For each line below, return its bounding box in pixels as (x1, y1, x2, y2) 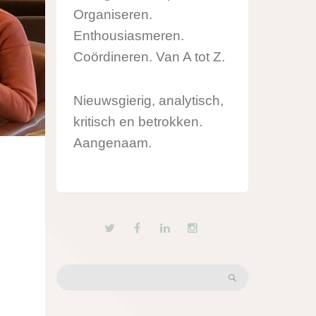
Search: (56, 266, 95, 279)
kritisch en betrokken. (73, 114, 202, 129)
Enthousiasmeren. (73, 28, 184, 44)
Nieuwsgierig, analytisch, (73, 92, 224, 108)
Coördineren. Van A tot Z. (73, 49, 225, 65)
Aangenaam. (73, 135, 152, 150)
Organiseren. (73, 7, 152, 23)
